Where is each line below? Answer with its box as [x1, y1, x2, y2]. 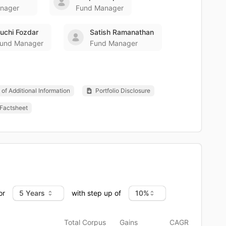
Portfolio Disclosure [95, 86, 150, 94]
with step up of [72, 188, 121, 197]
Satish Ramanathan [90, 27, 154, 36]
